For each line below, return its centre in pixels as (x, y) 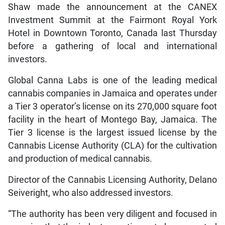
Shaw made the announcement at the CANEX (113, 7)
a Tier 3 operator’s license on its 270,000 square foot (113, 106)
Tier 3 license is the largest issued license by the (113, 132)
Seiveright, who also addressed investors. (90, 193)
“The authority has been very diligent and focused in (113, 214)
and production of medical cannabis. (80, 158)
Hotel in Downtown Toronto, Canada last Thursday (113, 33)
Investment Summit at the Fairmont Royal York (113, 20)
